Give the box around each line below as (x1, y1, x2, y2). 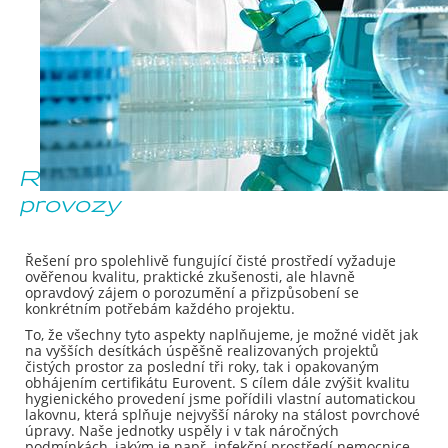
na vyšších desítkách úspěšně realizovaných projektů (25, 341, 379, 360)
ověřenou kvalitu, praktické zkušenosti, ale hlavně (25, 267, 355, 286)
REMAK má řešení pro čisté (20, 167, 358, 191)
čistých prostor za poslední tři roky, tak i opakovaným (25, 357, 379, 376)
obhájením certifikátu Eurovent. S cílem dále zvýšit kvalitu (25, 373, 410, 392)
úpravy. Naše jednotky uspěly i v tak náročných (25, 421, 339, 440)
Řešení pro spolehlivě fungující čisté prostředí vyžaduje (25, 251, 396, 270)
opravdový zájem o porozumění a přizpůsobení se (25, 283, 359, 302)
